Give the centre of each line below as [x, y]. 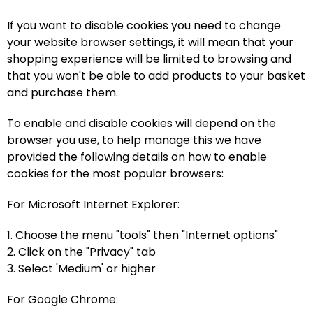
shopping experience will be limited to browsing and [149, 59]
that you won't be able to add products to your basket [156, 76]
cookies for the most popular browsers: [115, 174]
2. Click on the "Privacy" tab [81, 252]
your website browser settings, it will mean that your [150, 42]
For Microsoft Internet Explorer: [93, 204]
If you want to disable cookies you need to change [144, 26]
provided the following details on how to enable [137, 157]
